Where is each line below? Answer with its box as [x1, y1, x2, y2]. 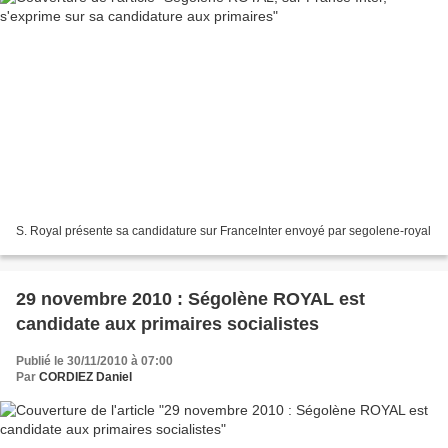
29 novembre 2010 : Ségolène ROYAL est [16, 289, 365, 310]
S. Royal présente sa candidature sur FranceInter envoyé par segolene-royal [16, 224, 431, 239]
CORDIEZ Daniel [39, 370, 132, 385]
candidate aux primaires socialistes [16, 314, 319, 335]
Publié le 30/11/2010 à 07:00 [16, 354, 173, 369]
